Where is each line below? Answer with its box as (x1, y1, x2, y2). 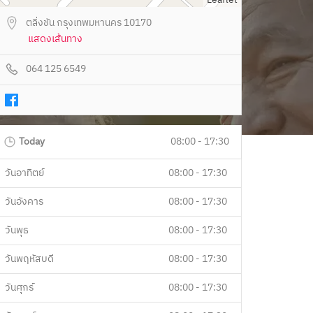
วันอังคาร (5, 194, 43, 210)
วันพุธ (5, 222, 29, 239)
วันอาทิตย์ (5, 165, 44, 182)
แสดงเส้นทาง (28, 30, 82, 47)
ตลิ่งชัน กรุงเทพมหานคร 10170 (26, 14, 152, 31)
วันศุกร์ (5, 279, 34, 296)
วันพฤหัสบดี (5, 251, 54, 268)
